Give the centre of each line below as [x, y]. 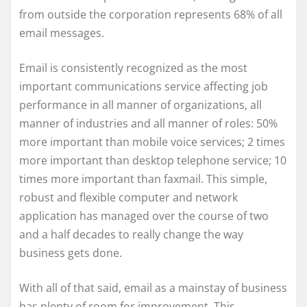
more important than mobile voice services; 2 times [152, 142]
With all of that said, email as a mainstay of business [153, 288]
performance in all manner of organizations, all [140, 105]
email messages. [62, 33]
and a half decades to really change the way [131, 235]
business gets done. [71, 253]
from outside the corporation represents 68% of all [151, 15]
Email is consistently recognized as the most [133, 68]
